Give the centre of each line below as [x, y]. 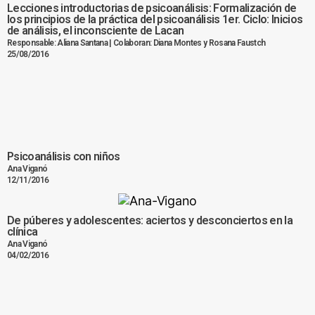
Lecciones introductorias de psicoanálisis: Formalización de [152, 8]
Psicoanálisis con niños [64, 157]
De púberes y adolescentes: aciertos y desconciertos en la [150, 220]
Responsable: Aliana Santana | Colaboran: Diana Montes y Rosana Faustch [136, 43]
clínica [22, 231]
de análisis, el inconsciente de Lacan [96, 31]
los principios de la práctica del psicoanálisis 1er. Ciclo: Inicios [155, 20]
